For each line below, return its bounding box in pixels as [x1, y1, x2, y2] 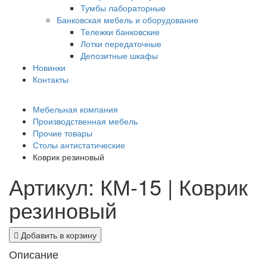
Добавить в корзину [18, 228, 97, 241]
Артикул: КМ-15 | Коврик [9, 170, 248, 201]
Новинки [33, 61, 66, 73]
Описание [9, 246, 58, 262]
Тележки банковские [80, 25, 160, 38]
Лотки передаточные [80, 37, 162, 49]
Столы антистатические [33, 138, 125, 151]
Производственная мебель [33, 114, 138, 127]
